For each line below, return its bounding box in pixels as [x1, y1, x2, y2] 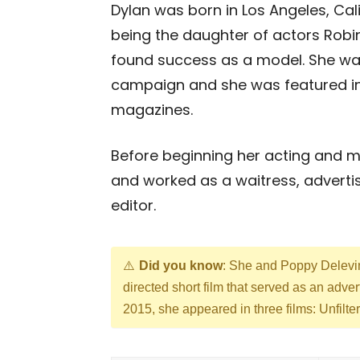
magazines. [111, 100, 193, 120]
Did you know [139, 259, 223, 272]
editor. [111, 195, 156, 215]
